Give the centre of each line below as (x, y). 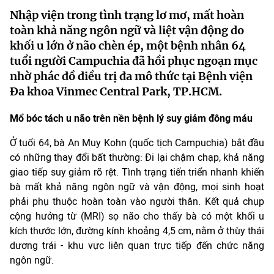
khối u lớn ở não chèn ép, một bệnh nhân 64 (128, 46)
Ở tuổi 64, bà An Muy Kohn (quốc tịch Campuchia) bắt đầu (137, 143)
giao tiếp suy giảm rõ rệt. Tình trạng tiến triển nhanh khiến (137, 172)
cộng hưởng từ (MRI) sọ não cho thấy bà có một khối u (137, 216)
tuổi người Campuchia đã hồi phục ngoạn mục (134, 61)
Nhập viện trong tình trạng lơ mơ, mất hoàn (127, 15)
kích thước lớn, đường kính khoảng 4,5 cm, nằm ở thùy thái (137, 231)
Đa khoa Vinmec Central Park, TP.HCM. (116, 91)
